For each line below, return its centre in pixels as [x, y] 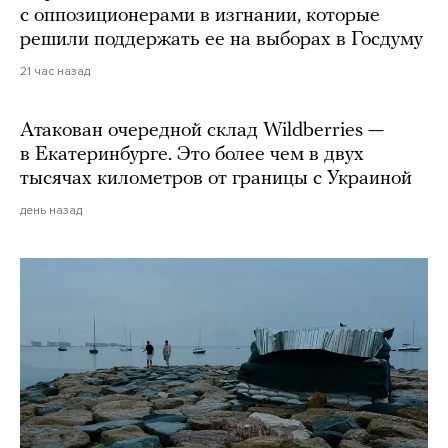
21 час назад [55, 70]
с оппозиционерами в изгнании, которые [200, 15]
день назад [51, 209]
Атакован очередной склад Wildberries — [202, 130]
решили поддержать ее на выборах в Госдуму [221, 39]
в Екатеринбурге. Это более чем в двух [192, 154]
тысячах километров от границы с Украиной [216, 178]
